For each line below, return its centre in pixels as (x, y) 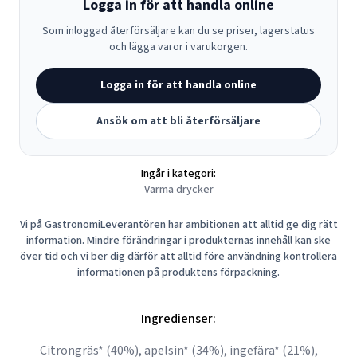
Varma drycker (178, 190)
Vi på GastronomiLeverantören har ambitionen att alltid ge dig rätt (178, 225)
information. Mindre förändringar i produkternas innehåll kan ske (178, 241)
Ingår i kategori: (178, 174)
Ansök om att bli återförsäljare (178, 121)
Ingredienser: (178, 319)
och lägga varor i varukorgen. (178, 47)
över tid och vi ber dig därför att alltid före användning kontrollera (178, 257)
